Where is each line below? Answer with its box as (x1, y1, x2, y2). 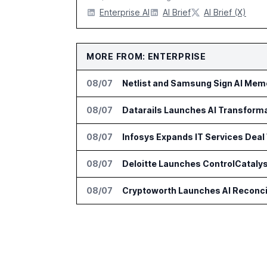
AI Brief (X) (204, 7, 246, 17)
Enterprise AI (100, 7, 150, 17)
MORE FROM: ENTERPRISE (86, 51, 206, 61)
